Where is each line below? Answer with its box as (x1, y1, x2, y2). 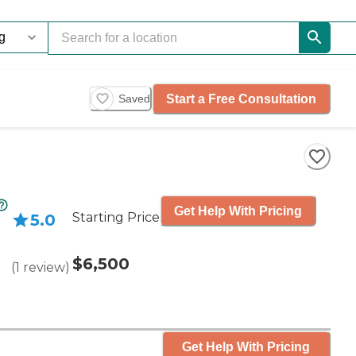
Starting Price (72, 210, 160, 225)
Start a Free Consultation (166, 91, 316, 106)
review (23, 260, 65, 275)
